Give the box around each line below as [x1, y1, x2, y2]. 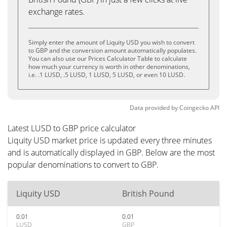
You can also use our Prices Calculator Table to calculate [28, 54, 187, 63]
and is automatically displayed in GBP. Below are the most [8, 147, 215, 158]
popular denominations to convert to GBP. [8, 159, 159, 170]
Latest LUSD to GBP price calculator [8, 123, 136, 134]
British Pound [122, 188, 174, 199]
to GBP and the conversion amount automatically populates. [28, 46, 197, 55]
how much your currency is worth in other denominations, [28, 62, 190, 71]
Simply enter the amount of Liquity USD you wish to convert [28, 38, 195, 47]
